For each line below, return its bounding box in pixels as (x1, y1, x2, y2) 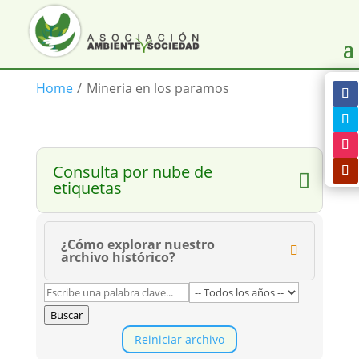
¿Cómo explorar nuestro (60, 236, 215, 254)
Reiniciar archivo (134, 332, 224, 348)
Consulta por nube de (52, 161, 212, 184)
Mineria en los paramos (86, 79, 229, 98)
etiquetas (52, 177, 122, 200)
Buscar (50, 308, 83, 323)
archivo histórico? (60, 248, 175, 267)
